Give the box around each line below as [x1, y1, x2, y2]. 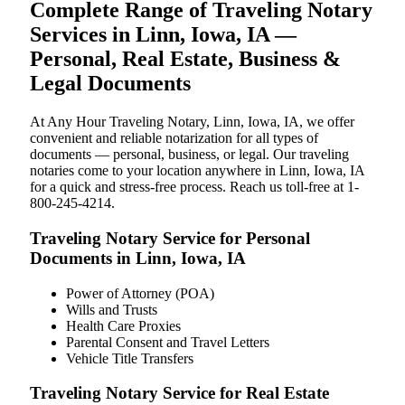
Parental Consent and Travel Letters [66, 334, 269, 350]
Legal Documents [30, 71, 191, 96]
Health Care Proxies [66, 317, 181, 334]
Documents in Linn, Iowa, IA [30, 248, 246, 268]
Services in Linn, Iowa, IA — [30, 23, 297, 47]
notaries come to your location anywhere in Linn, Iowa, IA [30, 163, 364, 179]
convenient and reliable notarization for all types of [30, 130, 318, 146]
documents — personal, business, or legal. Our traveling [30, 146, 349, 163]
